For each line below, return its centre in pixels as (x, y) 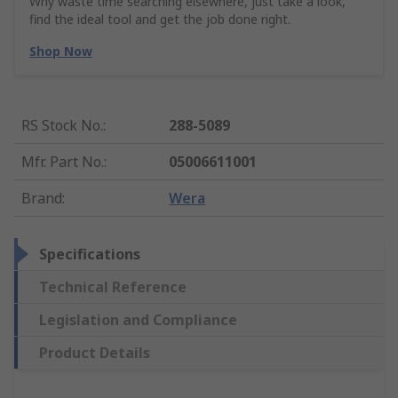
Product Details (95, 353)
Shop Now (61, 52)
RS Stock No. (62, 126)
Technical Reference (113, 287)
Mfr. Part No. (63, 162)
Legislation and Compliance (138, 320)
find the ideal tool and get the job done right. (160, 20)
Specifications (90, 255)
